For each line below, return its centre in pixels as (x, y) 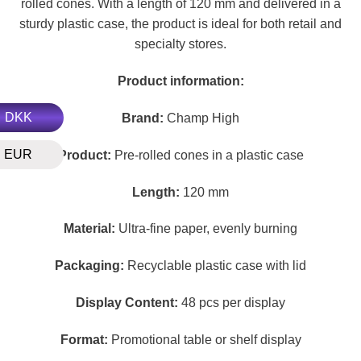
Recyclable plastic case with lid (215, 266)
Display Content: (127, 302)
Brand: (143, 118)
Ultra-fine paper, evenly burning (206, 229)
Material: (89, 229)
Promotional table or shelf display (204, 339)
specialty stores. (180, 44)
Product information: (180, 81)
